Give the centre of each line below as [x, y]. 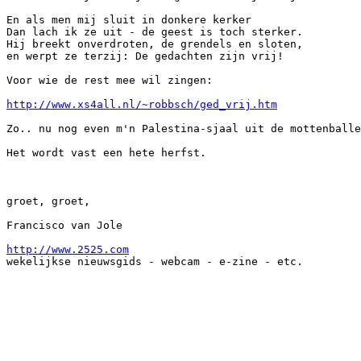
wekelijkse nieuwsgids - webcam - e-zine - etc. [155, 261]
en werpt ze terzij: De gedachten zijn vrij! [145, 56]
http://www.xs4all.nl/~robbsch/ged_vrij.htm [142, 104]
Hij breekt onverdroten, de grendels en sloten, [155, 44]
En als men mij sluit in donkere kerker [129, 20]
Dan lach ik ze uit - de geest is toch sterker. [155, 32]
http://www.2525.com [68, 249]
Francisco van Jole [64, 225]
